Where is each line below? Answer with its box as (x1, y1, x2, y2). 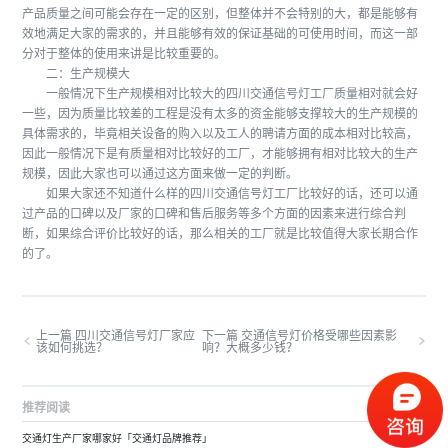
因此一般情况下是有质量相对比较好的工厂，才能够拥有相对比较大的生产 (22, 147, 418, 159)
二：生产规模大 (22, 67, 130, 79)
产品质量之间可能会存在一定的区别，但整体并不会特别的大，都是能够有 (22, 7, 418, 19)
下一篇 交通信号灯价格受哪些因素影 (202, 329, 398, 341)
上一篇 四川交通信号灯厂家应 (35, 329, 195, 341)
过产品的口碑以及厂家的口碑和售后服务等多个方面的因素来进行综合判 (22, 207, 406, 219)
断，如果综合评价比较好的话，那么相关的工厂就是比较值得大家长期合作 (22, 227, 418, 239)
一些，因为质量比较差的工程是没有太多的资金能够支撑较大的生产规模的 (22, 107, 418, 119)
